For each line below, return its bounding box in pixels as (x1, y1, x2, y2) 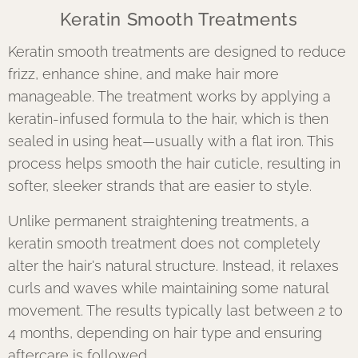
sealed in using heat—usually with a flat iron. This (8, 133, 334, 149)
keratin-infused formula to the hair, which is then (8, 110, 328, 127)
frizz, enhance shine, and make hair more (8, 66, 279, 82)
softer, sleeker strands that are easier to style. (8, 177, 312, 194)
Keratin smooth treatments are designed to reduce (8, 43, 346, 60)
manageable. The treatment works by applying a (8, 88, 331, 105)
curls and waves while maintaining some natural (8, 280, 328, 296)
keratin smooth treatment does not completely (8, 235, 320, 252)
